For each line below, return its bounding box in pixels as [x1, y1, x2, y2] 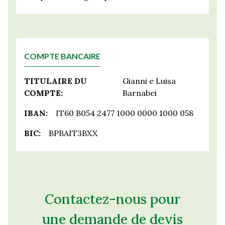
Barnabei [123, 88, 157, 98]
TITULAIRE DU [24, 76, 87, 86]
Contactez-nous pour [44, 190, 181, 208]
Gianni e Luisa [123, 76, 176, 86]
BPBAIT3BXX [49, 128, 97, 139]
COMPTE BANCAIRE [24, 51, 100, 61]
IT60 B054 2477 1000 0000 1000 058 [56, 108, 193, 119]
